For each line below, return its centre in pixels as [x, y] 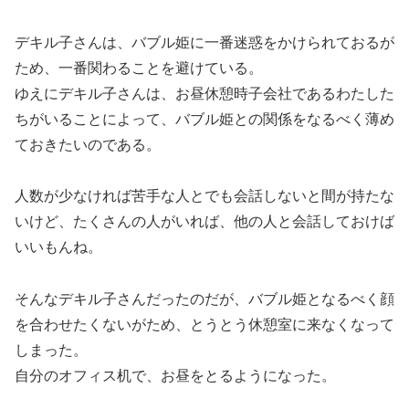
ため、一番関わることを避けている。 [139, 68]
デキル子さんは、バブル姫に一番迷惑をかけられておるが [204, 42]
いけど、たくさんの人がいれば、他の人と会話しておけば [204, 222]
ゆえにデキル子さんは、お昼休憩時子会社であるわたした [204, 93]
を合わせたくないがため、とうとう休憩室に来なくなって [204, 325]
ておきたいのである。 [88, 144]
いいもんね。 [58, 247]
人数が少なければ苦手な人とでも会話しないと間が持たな [204, 196]
